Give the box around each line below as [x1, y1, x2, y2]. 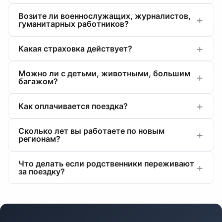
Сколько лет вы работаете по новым [18, 126, 165, 136]
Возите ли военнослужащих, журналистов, [18, 11, 191, 21]
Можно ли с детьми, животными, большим [18, 68, 190, 78]
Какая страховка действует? [18, 44, 132, 54]
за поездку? [18, 166, 65, 176]
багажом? [18, 76, 58, 86]
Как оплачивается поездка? [18, 101, 128, 111]
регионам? [18, 134, 60, 144]
